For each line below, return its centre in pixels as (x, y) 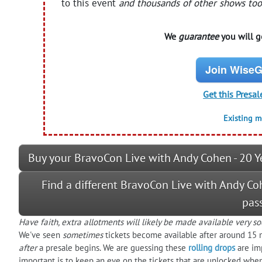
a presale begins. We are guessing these (113, 247)
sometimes (83, 235)
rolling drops (212, 247)
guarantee (198, 36)
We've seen (41, 235)
